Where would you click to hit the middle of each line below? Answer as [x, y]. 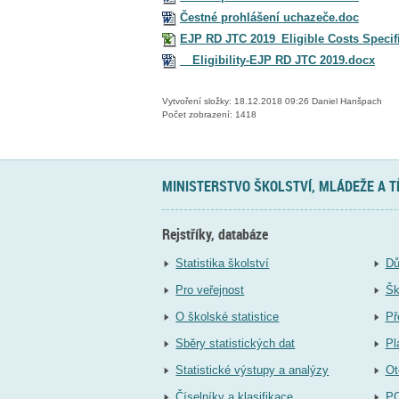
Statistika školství [223, 263]
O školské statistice [228, 316]
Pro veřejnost [210, 289]
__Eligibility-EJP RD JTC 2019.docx [277, 60]
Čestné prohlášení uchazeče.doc [269, 17]
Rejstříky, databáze [215, 235]
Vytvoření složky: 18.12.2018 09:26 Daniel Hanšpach [272, 101]
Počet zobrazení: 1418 [209, 114]
